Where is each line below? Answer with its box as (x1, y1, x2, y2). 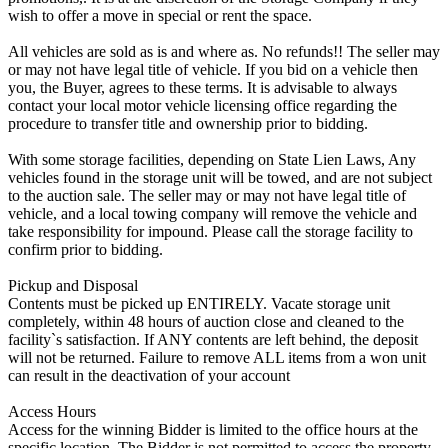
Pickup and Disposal (8, 276, 138, 294)
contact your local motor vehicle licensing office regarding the (8, 96, 397, 114)
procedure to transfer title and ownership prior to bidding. (8, 114, 368, 132)
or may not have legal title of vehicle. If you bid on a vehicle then (8, 60, 418, 78)
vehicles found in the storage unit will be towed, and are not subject (8, 168, 432, 186)
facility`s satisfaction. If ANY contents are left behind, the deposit (8, 330, 418, 348)
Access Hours (8, 402, 96, 420)
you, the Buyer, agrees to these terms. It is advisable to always (8, 78, 397, 96)
